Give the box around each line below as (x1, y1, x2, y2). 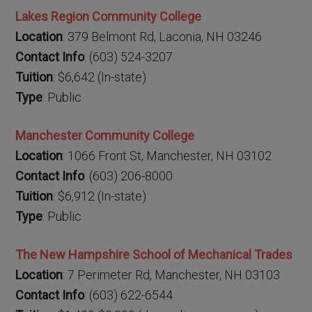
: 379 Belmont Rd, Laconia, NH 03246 (63, 29, 263, 44)
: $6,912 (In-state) (53, 189, 147, 203)
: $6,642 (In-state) (53, 70, 147, 84)
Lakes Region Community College (15, 9, 202, 24)
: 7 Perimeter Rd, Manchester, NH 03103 (63, 267, 281, 282)
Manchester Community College (15, 128, 195, 143)
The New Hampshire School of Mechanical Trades (15, 247, 293, 262)
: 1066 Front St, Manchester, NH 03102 (63, 148, 272, 163)
